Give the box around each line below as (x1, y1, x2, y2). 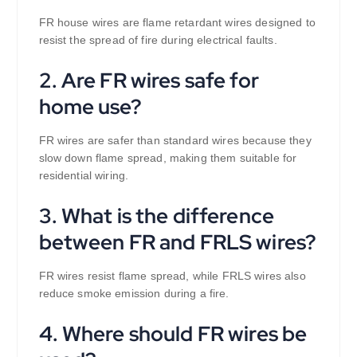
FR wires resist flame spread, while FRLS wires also (38, 269, 306, 283)
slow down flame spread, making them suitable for (38, 151, 297, 165)
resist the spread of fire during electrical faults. (38, 33, 277, 47)
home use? (38, 92, 142, 121)
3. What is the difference (38, 202, 275, 230)
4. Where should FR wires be (38, 319, 308, 347)
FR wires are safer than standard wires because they (38, 134, 312, 147)
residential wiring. (38, 169, 129, 182)
